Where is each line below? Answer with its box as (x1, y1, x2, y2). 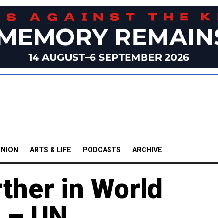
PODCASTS (83, 145, 121, 154)
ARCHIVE (132, 145, 162, 154)
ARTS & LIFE (30, 145, 71, 154)
